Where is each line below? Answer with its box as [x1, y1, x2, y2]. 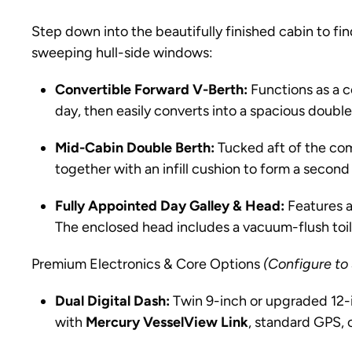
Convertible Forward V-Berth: [55, 81, 247, 98]
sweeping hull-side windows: [31, 44, 213, 61]
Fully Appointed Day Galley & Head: [55, 197, 284, 214]
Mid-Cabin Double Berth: [55, 139, 214, 156]
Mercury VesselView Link [86, 313, 248, 331]
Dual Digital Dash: [55, 292, 170, 310]
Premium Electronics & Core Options [31, 255, 263, 273]
